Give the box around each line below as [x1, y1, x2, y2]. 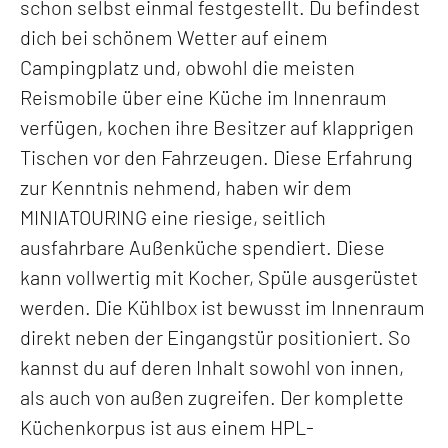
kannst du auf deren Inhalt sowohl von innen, [20, 354, 404, 379]
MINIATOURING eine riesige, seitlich [20, 204, 326, 229]
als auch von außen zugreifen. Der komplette [20, 384, 404, 409]
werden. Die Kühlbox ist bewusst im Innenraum [20, 294, 425, 319]
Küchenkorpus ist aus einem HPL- [20, 414, 314, 439]
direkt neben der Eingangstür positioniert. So [20, 324, 411, 349]
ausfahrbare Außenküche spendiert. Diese [20, 234, 385, 259]
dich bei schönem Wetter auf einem [20, 24, 328, 49]
